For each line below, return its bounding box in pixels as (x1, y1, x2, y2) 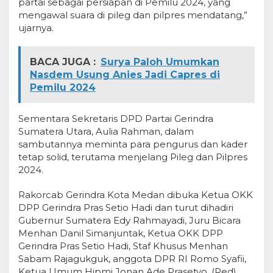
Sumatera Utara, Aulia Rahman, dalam (18, 126, 194, 138)
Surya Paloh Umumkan (101, 56, 219, 68)
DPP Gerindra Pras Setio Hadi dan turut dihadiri (18, 202, 233, 214)
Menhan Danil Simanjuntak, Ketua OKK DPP (18, 227, 223, 239)
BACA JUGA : (30, 56, 96, 68)
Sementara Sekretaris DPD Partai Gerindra (18, 113, 213, 125)
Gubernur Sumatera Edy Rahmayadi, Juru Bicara (18, 214, 241, 227)
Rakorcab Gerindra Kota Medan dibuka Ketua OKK (18, 189, 253, 201)
